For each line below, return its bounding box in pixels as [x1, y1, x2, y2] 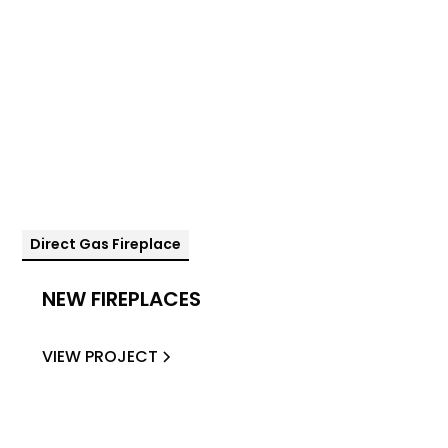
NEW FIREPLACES [42, 284, 202, 313]
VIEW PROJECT [42, 344, 159, 368]
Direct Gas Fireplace [30, 233, 182, 254]
